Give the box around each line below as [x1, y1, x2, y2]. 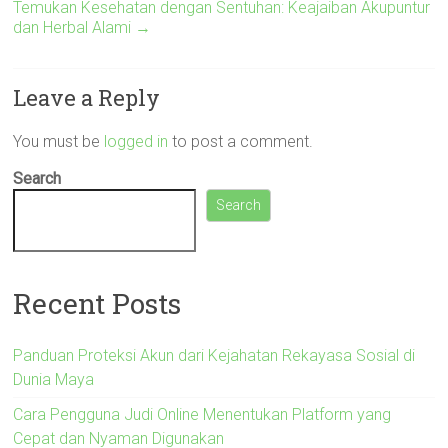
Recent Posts [13, 284, 182, 322]
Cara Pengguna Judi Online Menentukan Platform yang [13, 404, 392, 424]
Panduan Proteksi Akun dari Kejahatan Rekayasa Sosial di [13, 345, 416, 365]
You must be [13, 132, 105, 151]
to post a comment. [168, 132, 314, 151]
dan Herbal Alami [13, 18, 136, 37]
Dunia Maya [13, 369, 95, 389]
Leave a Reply [13, 83, 161, 112]
